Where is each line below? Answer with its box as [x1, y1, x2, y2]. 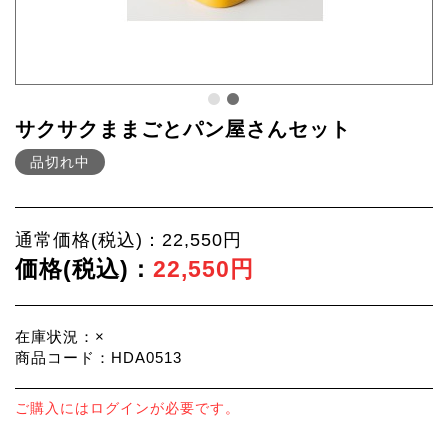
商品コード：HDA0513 [15, 349, 182, 366]
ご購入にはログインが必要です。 [15, 400, 240, 416]
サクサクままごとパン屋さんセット [15, 118, 351, 140]
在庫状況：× [15, 328, 105, 345]
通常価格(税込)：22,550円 [15, 230, 242, 250]
